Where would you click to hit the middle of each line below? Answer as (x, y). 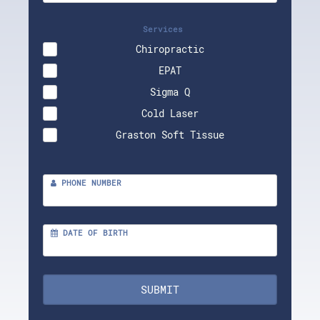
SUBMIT (160, 289)
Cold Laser (170, 113)
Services (160, 29)
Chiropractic (170, 49)
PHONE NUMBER (89, 182)
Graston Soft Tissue (170, 134)
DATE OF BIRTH (93, 232)
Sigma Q (170, 91)
